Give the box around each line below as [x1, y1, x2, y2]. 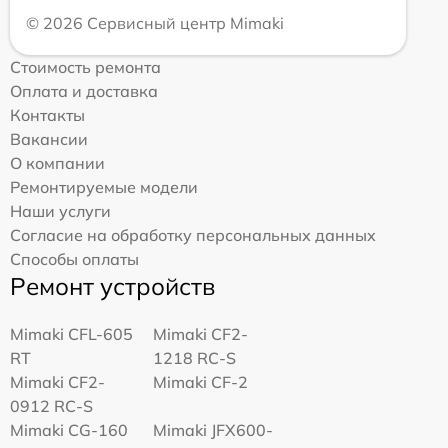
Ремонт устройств [10, 270, 215, 301]
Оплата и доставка [10, 80, 158, 101]
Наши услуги [10, 200, 111, 221]
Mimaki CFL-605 [10, 323, 133, 344]
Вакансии [10, 128, 88, 149]
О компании [10, 152, 105, 173]
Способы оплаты [10, 248, 139, 269]
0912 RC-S [10, 395, 93, 416]
